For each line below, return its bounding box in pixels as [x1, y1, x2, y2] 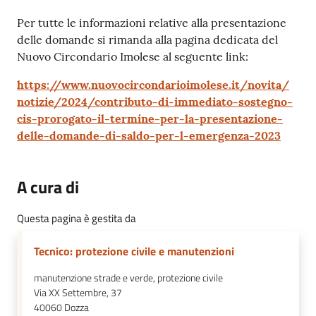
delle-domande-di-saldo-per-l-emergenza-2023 [17, 128, 281, 143]
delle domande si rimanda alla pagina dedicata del [17, 32, 278, 47]
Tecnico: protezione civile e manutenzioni [34, 243, 234, 260]
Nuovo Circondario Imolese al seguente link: [17, 49, 248, 64]
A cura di [17, 174, 79, 200]
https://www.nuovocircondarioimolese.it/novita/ [17, 78, 289, 92]
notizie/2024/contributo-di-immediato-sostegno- [17, 95, 293, 109]
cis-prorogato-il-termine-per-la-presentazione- [17, 111, 283, 126]
